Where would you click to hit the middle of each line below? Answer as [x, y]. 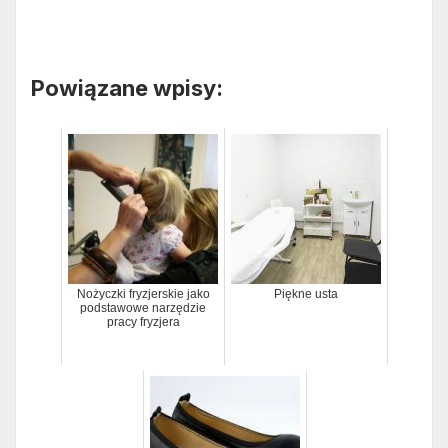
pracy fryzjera [143, 322]
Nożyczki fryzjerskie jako [143, 294]
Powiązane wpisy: [127, 88]
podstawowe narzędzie [143, 308]
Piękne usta [306, 294]
